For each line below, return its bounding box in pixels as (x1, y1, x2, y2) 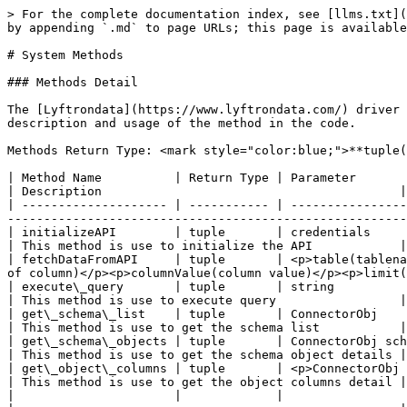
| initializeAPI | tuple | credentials (7, 225, 371, 239)
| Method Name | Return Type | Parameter (7, 171, 356, 184)
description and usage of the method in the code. (7, 116, 356, 130)
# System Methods (7, 48, 124, 62)
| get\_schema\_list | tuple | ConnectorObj (7, 307, 378, 321)
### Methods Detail (7, 75, 138, 89)
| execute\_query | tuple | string (7, 280, 334, 293)
